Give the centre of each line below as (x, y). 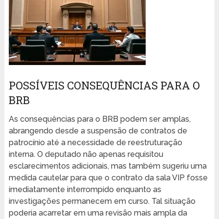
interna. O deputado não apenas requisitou (86, 154)
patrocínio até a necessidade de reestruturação (95, 143)
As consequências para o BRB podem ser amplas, (99, 119)
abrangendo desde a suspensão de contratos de (98, 131)
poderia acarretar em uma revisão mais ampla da (98, 213)
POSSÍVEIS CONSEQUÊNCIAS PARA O (104, 86)
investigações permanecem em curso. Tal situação (102, 201)
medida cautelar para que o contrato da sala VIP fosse (108, 178)
